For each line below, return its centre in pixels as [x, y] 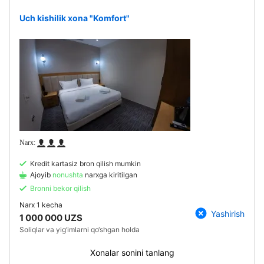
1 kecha [49, 205]
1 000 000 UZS [51, 218]
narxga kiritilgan [111, 175]
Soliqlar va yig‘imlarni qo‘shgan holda [80, 230]
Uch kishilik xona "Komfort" [75, 18]
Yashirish [228, 213]
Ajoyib [41, 175]
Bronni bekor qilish [60, 188]
